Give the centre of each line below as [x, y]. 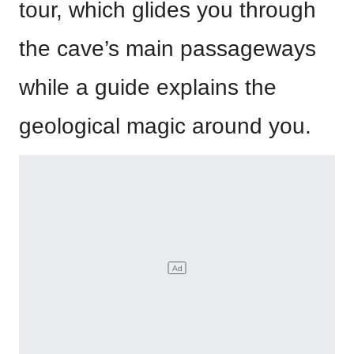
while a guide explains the [148, 88]
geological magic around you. [165, 126]
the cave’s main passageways [168, 49]
